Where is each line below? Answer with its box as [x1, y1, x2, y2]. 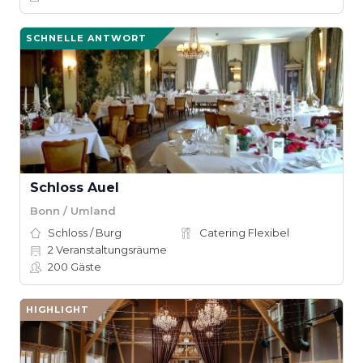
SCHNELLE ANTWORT [26, 32, 147, 44]
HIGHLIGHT [26, 304, 89, 315]
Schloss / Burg [48, 226, 122, 239]
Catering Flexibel [199, 226, 289, 239]
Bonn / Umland [30, 203, 116, 217]
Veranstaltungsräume [53, 243, 167, 256]
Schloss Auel [30, 180, 119, 195]
